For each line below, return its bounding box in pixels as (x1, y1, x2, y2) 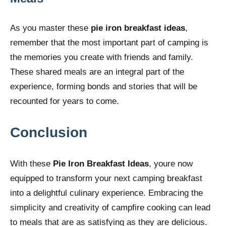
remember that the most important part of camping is (10, 37, 208, 47)
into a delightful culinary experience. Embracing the (10, 188, 203, 198)
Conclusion (10, 124, 87, 140)
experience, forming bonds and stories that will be (10, 81, 197, 91)
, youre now (149, 158, 193, 168)
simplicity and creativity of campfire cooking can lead (10, 202, 210, 212)
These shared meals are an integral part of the (10, 67, 184, 77)
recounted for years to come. (10, 96, 119, 106)
